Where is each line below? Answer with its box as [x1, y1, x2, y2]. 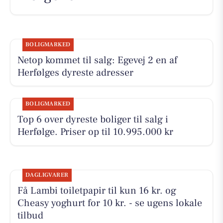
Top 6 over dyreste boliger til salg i [17, 112, 168, 126]
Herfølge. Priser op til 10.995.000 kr [17, 125, 173, 138]
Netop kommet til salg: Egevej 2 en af [17, 53, 177, 67]
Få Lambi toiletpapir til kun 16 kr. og [17, 184, 176, 198]
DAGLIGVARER [25, 171, 69, 179]
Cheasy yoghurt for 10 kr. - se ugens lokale [17, 197, 202, 210]
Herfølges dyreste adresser [17, 66, 133, 79]
